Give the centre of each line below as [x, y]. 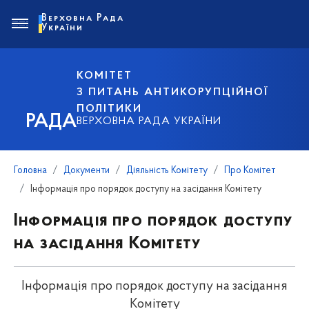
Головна [30, 171]
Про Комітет [250, 171]
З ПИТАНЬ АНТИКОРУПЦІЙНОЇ [173, 92]
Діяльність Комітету [167, 171]
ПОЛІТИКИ [110, 109]
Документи [87, 171]
